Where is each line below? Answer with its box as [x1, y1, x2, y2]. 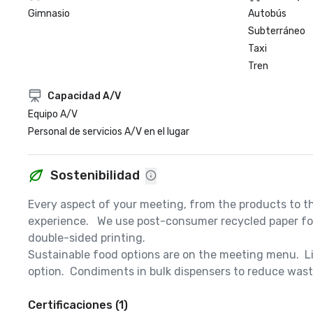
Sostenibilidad [50, 168, 140, 183]
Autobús [247, 8, 286, 20]
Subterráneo [247, 25, 305, 37]
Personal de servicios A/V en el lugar [28, 126, 189, 138]
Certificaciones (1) [28, 298, 128, 312]
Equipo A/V [28, 108, 78, 120]
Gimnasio [28, 8, 70, 20]
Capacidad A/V [48, 89, 121, 102]
